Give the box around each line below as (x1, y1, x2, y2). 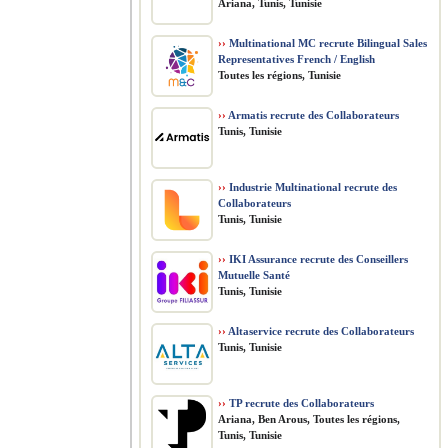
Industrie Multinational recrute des (226, 181, 397, 193)
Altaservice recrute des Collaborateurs (226, 325, 414, 337)
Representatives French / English (218, 53, 375, 65)
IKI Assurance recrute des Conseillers (226, 253, 408, 265)
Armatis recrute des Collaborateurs (226, 109, 399, 121)
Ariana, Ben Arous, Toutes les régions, (218, 413, 400, 425)
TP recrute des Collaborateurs (226, 397, 374, 409)
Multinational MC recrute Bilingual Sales (226, 37, 427, 49)
